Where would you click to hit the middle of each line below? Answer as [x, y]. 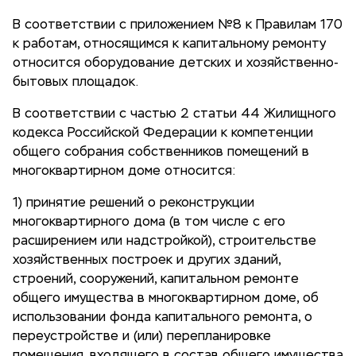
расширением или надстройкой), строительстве [164, 242]
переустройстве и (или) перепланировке [142, 337]
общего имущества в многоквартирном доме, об [166, 299]
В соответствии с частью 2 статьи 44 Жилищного [174, 114]
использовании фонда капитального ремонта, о [163, 318]
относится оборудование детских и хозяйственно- [176, 64]
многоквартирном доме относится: [124, 172]
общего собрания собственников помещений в [161, 153]
